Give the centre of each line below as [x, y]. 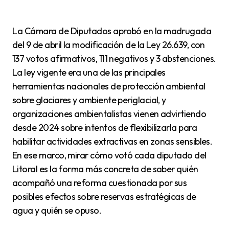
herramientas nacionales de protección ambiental [109, 86]
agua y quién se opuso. [57, 210]
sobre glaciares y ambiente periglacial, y [89, 100]
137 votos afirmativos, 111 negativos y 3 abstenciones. [114, 59]
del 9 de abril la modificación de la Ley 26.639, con [109, 45]
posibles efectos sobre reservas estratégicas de [104, 197]
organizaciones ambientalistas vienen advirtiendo [109, 114]
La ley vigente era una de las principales [89, 72]
